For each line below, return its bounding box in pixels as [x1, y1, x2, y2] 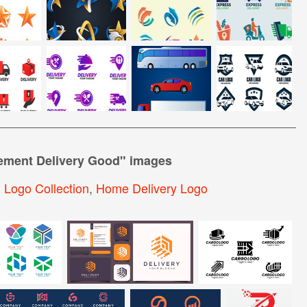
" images [119, 151, 172, 169]
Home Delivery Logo [95, 178, 208, 197]
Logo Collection [3, 178, 89, 197]
